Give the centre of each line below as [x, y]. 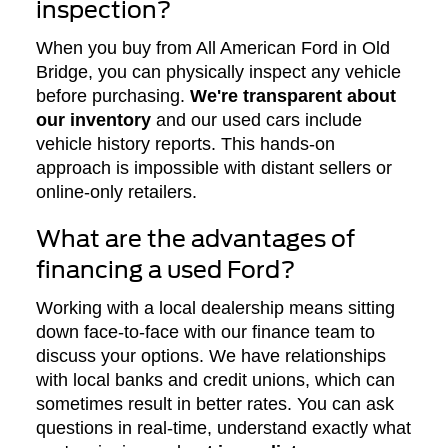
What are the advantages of [195, 239]
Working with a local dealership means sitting [215, 308]
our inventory [93, 120]
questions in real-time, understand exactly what [223, 428]
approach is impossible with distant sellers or [213, 168]
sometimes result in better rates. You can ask [214, 404]
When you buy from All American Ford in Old [212, 48]
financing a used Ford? [165, 270]
